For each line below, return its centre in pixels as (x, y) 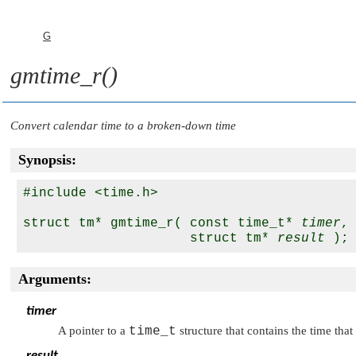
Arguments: (55, 279)
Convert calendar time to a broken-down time (123, 126)
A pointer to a (93, 331)
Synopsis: (47, 160)
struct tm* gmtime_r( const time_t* (162, 223)
